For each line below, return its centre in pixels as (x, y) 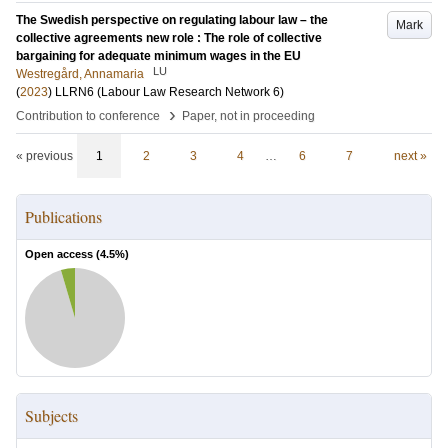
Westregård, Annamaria (80, 74)
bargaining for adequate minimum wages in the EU (158, 56)
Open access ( (62, 254)
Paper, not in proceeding (248, 116)
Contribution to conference (88, 116)
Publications (63, 216)
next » (410, 156)
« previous (44, 156)
